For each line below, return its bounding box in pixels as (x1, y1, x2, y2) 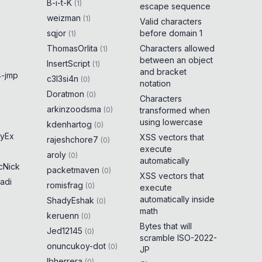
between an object (139, 55, 213, 65)
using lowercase (139, 117, 203, 127)
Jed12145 (47, 226, 83, 236)
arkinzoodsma (47, 104, 102, 114)
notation (139, 78, 171, 88)
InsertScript (47, 58, 91, 68)
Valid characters (139, 16, 202, 26)
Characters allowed (139, 43, 215, 53)
